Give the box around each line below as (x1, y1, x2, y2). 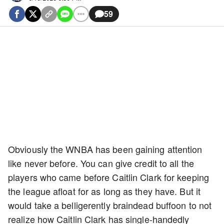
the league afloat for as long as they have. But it (8, 184, 201, 197)
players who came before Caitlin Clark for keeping (8, 170, 209, 183)
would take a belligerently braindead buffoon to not (8, 198, 212, 211)
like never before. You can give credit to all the (8, 156, 194, 169)
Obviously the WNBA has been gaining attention (8, 142, 202, 155)
